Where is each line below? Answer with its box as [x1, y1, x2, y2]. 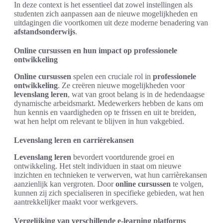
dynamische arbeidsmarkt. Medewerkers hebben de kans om [14, 99, 203, 108]
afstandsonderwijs [14, 27, 75, 36]
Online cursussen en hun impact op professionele [14, 46, 177, 55]
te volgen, [171, 180, 204, 188]
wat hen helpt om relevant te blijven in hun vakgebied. [14, 117, 184, 125]
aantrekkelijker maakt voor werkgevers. [14, 198, 138, 206]
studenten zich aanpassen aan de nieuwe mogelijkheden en [14, 9, 198, 18]
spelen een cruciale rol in [71, 72, 153, 81]
